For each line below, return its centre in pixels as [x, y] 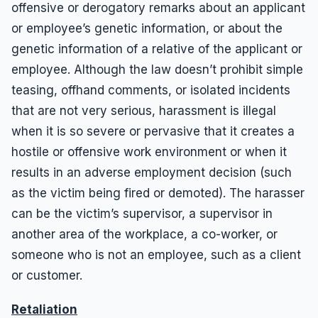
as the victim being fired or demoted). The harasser [158, 193]
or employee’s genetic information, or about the [147, 29]
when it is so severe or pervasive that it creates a [153, 132]
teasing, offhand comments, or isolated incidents [151, 91]
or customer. [47, 276]
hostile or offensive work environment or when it [149, 152]
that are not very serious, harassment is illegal [144, 111]
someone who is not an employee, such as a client [156, 255]
